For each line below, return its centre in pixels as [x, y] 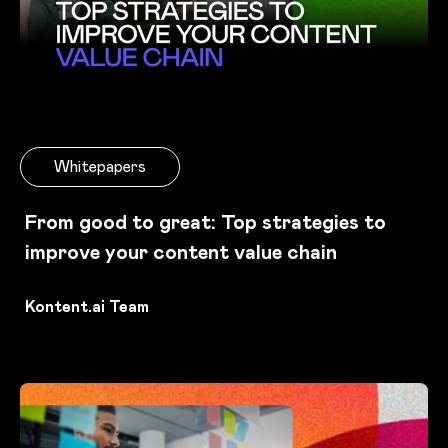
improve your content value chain [181, 251]
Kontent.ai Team [87, 306]
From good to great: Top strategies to [205, 221]
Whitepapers [100, 166]
